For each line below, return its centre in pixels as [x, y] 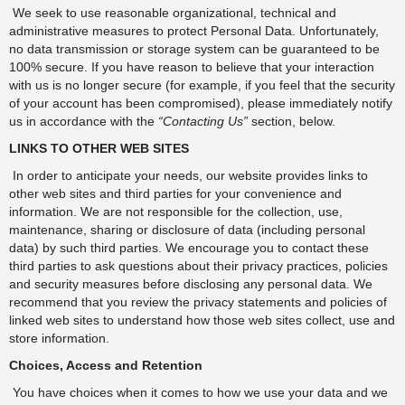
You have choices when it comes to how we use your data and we [198, 392]
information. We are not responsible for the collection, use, [176, 212]
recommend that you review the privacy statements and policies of [198, 302]
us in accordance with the [84, 121]
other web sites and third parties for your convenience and [175, 193]
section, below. [293, 121]
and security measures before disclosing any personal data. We [191, 284]
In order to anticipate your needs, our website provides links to [188, 175]
